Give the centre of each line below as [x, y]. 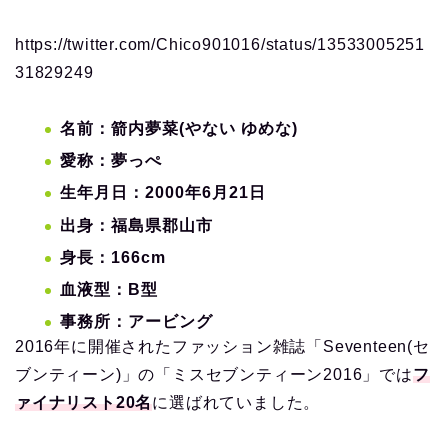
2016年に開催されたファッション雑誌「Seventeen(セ [222, 347]
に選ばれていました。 [236, 403]
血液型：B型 [109, 289]
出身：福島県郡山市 [136, 225]
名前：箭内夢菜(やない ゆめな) [179, 128]
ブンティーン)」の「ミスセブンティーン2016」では [214, 375]
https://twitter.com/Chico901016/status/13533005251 [220, 44]
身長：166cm [113, 257]
